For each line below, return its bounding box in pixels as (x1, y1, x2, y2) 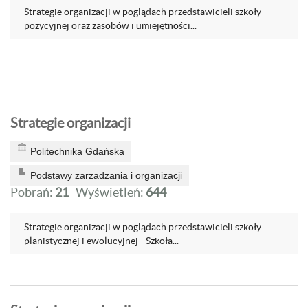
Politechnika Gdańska (30, 146, 124, 157)
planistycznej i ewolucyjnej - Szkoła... (24, 235, 179, 246)
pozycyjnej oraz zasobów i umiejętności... (24, 20, 197, 31)
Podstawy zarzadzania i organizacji (30, 170, 182, 181)
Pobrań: (10, 185, 55, 199)
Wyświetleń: (76, 185, 146, 199)
